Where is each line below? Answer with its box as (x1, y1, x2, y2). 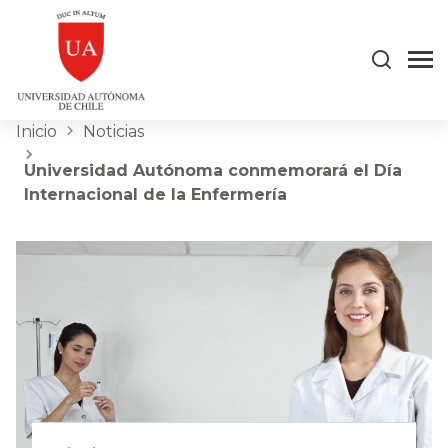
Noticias (83, 122, 144, 141)
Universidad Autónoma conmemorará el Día (24, 161, 402, 180)
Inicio (16, 122, 57, 141)
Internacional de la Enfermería (24, 185, 287, 204)
